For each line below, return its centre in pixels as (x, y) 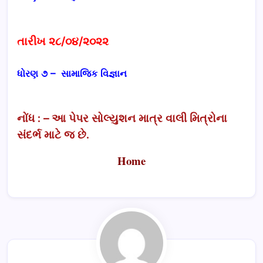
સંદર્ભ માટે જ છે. (55, 134)
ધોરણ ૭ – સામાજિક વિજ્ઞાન (73, 73)
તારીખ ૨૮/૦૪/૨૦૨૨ (64, 41)
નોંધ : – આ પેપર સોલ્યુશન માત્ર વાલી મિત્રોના (122, 118)
